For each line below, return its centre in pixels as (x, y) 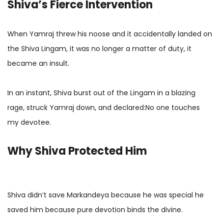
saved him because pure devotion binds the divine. (95, 209)
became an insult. (38, 63)
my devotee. (29, 122)
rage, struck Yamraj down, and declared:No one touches (104, 107)
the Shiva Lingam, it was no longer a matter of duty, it (99, 48)
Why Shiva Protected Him (77, 151)
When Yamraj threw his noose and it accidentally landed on (110, 34)
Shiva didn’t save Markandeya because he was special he (106, 195)
